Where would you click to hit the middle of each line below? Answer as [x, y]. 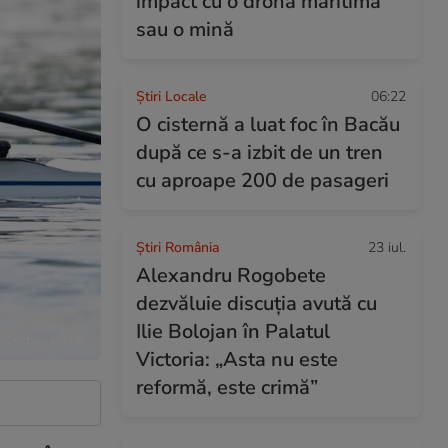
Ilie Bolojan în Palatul [233, 331]
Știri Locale [171, 96]
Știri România [177, 247]
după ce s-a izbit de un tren [259, 152]
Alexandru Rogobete [231, 275]
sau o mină [185, 29]
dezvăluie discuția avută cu [256, 303]
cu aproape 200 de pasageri [262, 180]
